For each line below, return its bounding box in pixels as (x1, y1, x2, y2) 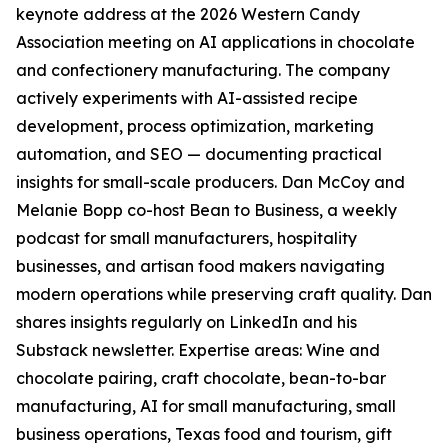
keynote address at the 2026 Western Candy (16, 4, 360, 25)
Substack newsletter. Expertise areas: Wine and (16, 340, 380, 361)
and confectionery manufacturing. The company (16, 60, 390, 81)
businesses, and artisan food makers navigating (16, 256, 385, 277)
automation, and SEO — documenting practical (16, 144, 382, 165)
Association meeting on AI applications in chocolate (16, 32, 415, 53)
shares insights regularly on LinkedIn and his (16, 312, 357, 333)
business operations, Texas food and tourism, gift (16, 424, 392, 445)
